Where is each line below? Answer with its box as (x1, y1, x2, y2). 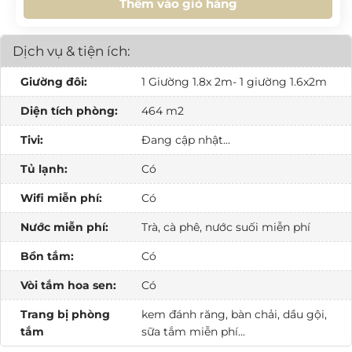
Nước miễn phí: (20, 220, 108, 235)
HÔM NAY (49, 4, 112, 20)
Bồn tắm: (20, 249, 74, 264)
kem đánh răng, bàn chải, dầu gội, (141, 307, 327, 322)
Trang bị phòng (20, 307, 110, 322)
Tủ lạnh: (20, 162, 68, 177)
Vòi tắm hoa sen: (20, 278, 116, 293)
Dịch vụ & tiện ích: (13, 43, 130, 60)
